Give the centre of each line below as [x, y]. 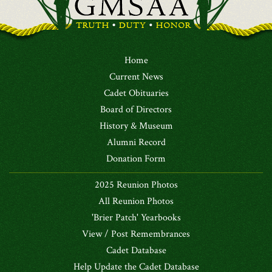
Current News [136, 77]
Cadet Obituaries [136, 93]
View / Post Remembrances [136, 234]
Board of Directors [136, 110]
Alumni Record [136, 142]
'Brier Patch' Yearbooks [136, 218]
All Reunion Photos [136, 201]
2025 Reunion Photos [136, 185]
